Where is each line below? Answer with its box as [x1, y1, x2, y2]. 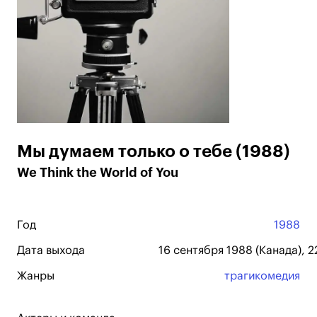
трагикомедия [224, 270, 300, 282]
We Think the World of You [17, 166, 178, 179]
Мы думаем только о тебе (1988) [17, 143, 290, 160]
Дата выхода [17, 245, 85, 256]
